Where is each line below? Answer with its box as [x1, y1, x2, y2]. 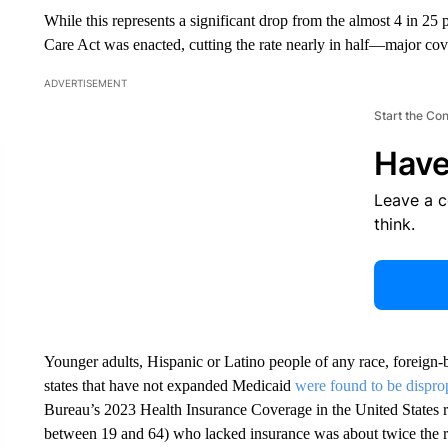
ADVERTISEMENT [43, 77, 127, 89]
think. [373, 214, 415, 234]
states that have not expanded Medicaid [43, 377, 295, 394]
